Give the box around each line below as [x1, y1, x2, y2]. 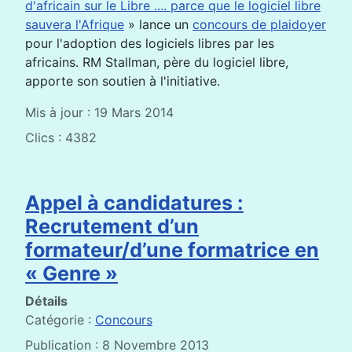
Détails [25, 292, 68, 309]
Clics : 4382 [25, 129, 97, 145]
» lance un [124, 16, 192, 32]
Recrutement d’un [25, 214, 199, 238]
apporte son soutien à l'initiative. [25, 72, 220, 89]
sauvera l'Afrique [25, 16, 124, 32]
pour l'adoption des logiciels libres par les [25, 35, 274, 51]
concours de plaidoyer [192, 16, 326, 32]
